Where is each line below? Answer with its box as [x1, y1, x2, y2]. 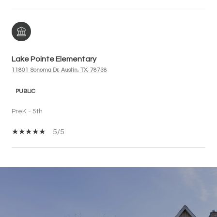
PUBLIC [15, 88, 35, 94]
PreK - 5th [12, 108, 43, 115]
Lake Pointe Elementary [12, 55, 96, 63]
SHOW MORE [12, 173, 58, 181]
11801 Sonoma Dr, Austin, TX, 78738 [12, 66, 107, 73]
